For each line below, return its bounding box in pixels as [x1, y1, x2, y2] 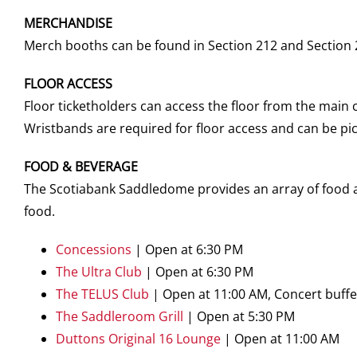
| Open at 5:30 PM [183, 308, 295, 325]
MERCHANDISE [24, 14, 112, 32]
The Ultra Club [56, 263, 142, 280]
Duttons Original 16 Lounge [56, 330, 221, 347]
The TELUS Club [56, 285, 149, 303]
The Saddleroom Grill [56, 308, 183, 325]
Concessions [56, 241, 131, 258]
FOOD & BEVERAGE [24, 158, 138, 175]
